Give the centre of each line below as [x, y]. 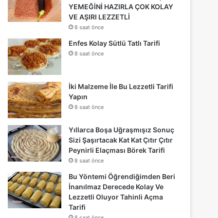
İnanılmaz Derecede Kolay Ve [116, 186]
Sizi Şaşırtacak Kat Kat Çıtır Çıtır [121, 140]
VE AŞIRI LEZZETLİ [100, 17]
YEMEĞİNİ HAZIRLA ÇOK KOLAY [121, 6]
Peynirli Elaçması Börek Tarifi [117, 150]
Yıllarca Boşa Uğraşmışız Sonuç [122, 129]
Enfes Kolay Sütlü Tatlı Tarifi [115, 43]
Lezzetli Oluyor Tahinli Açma [116, 197]
